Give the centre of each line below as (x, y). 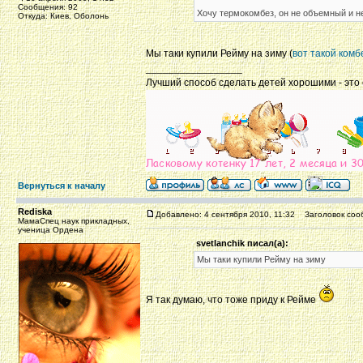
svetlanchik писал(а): (242, 243)
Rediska (35, 211)
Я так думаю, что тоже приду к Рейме (232, 300)
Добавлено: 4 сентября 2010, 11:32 (225, 214)
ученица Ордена (51, 230)
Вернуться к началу (62, 186)
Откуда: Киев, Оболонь (63, 16)
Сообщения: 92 (48, 7)
